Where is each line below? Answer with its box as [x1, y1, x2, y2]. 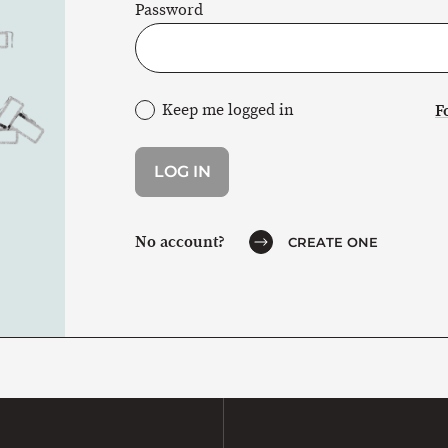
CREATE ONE [288, 234, 378, 251]
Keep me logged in [162, 99, 294, 122]
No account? [135, 230, 225, 253]
